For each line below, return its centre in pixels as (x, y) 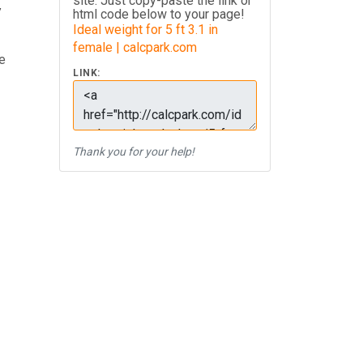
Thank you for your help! (134, 152)
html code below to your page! (159, 14)
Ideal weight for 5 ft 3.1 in (145, 30)
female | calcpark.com (135, 47)
